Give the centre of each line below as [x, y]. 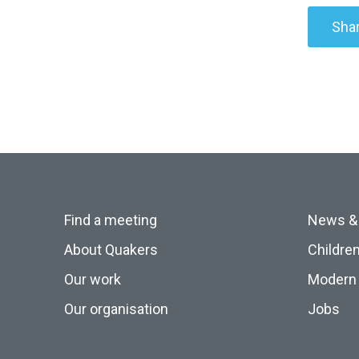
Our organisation [116, 309]
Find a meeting [111, 220]
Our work [93, 279]
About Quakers [111, 250]
